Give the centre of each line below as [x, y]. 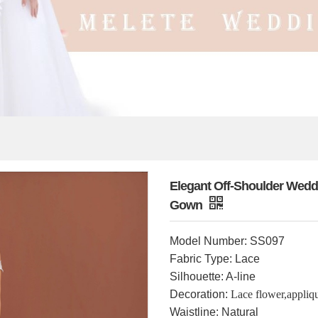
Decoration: [199, 294]
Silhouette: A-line [213, 276]
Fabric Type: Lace [215, 259]
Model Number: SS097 [227, 241]
